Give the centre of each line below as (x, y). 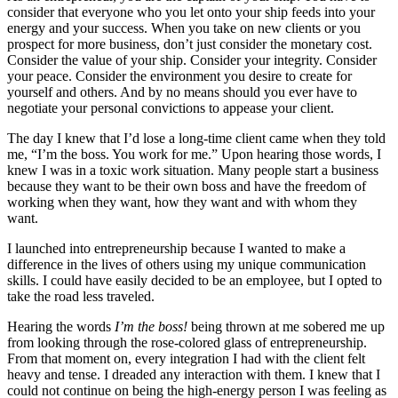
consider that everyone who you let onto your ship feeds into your (191, 12)
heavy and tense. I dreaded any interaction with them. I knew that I (194, 375)
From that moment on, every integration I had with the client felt (186, 359)
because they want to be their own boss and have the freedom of (187, 187)
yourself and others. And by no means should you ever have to (182, 92)
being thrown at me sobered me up (286, 327)
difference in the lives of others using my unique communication (187, 265)
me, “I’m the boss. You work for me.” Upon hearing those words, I (194, 155)
